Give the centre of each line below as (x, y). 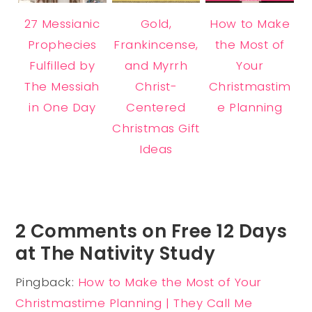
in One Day (62, 107)
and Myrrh (156, 65)
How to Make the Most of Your (170, 282)
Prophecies (62, 44)
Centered (156, 107)
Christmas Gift (156, 128)
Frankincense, (156, 44)
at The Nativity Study (115, 253)
